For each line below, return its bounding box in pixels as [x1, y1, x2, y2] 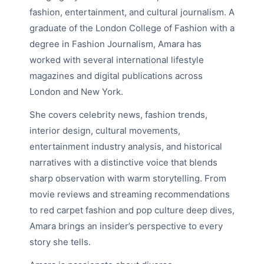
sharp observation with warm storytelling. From [29, 173, 226, 184]
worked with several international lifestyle [29, 54, 204, 66]
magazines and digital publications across [29, 70, 203, 82]
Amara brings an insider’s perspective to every [29, 220, 223, 232]
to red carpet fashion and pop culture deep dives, [29, 204, 235, 216]
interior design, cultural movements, [29, 125, 180, 137]
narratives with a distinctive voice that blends [29, 157, 217, 169]
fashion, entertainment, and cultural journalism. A [29, 6, 235, 18]
